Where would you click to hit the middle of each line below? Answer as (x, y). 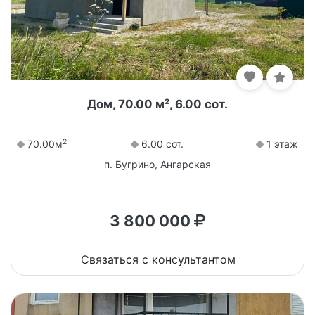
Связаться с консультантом (158, 260)
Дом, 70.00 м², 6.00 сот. (157, 104)
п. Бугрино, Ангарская (157, 165)
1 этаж (281, 144)
